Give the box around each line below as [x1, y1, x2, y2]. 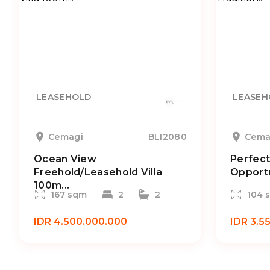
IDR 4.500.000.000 [34, 216, 127, 227]
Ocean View [34, 153, 97, 165]
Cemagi [48, 131, 83, 142]
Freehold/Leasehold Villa [34, 166, 163, 178]
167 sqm [51, 189, 87, 200]
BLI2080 [148, 131, 187, 142]
